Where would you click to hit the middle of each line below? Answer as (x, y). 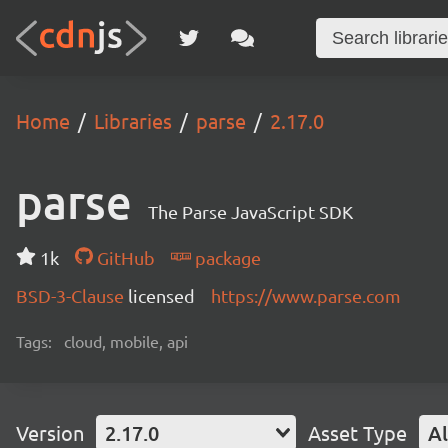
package (225, 257)
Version (50, 432)
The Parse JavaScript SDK (250, 211)
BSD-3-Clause (72, 295)
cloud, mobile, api (126, 341)
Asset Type (357, 432)
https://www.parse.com (306, 295)
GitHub (123, 257)
